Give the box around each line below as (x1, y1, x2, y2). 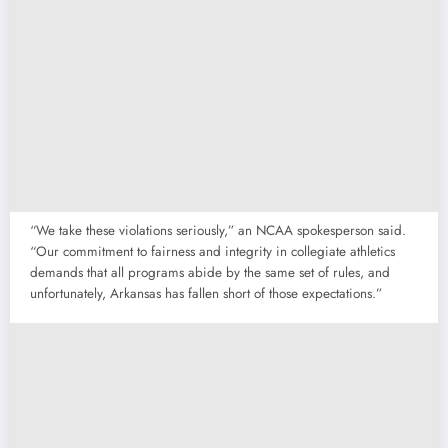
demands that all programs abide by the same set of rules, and (30, 263, 390, 283)
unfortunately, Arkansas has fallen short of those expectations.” (30, 284, 382, 304)
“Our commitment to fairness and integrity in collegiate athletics (30, 242, 395, 262)
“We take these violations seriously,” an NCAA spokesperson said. (30, 221, 406, 241)
